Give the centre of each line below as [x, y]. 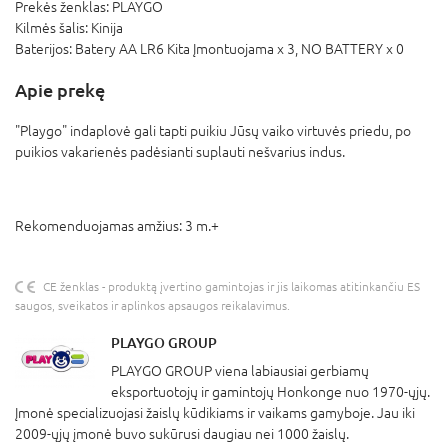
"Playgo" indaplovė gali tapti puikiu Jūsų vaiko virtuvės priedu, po [213, 130]
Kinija [107, 27]
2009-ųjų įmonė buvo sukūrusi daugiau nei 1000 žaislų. [182, 433]
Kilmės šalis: [53, 27]
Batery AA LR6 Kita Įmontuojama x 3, [188, 48]
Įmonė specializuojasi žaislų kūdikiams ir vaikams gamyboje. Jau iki [215, 412]
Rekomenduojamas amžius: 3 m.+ [117, 225]
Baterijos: [45, 48]
